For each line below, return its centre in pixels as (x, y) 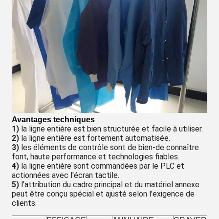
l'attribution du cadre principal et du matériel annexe (109, 185)
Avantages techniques (53, 120)
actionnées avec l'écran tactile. (66, 175)
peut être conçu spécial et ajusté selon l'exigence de (103, 194)
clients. (24, 203)
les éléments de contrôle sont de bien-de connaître (109, 148)
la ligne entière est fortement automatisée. (95, 138)
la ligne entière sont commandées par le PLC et (102, 166)
